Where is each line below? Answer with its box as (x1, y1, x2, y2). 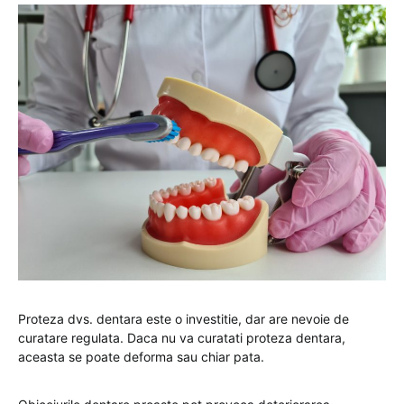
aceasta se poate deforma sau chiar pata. (18, 349, 264, 364)
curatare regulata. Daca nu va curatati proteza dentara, (18, 330, 345, 345)
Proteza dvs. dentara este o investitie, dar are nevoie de (18, 311, 349, 326)
